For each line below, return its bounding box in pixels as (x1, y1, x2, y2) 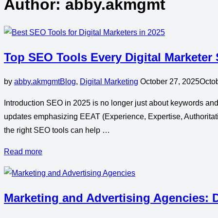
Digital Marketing (80, 77, 138, 86)
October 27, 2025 (140, 77, 200, 86)
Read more (4, 147, 42, 156)
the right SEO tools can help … (4, 126, 110, 134)
